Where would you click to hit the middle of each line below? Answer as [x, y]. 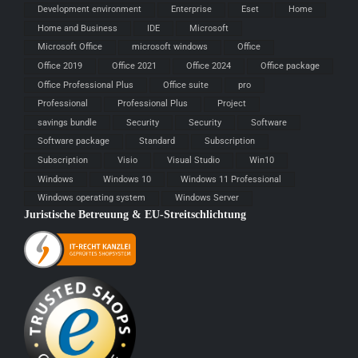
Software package [74, 141]
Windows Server [207, 198]
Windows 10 [127, 179]
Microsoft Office [70, 47]
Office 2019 [60, 66]
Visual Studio [193, 160]
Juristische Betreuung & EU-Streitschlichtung [135, 214]
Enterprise [191, 10]
